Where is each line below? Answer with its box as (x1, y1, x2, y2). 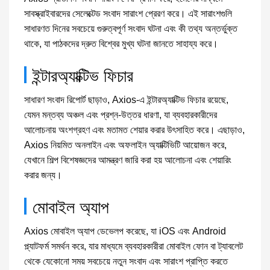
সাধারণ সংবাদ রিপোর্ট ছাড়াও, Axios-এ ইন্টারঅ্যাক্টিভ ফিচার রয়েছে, (24, 95, 228, 105)
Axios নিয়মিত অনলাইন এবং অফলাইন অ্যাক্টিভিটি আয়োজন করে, (24, 140, 227, 150)
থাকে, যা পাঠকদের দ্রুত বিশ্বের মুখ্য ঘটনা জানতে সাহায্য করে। (24, 39, 218, 49)
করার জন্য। (24, 170, 62, 180)
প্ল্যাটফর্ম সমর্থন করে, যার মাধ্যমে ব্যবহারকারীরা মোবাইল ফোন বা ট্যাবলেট (24, 241, 243, 251)
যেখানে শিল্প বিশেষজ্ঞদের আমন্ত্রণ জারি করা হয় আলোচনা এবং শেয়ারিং (24, 155, 231, 165)
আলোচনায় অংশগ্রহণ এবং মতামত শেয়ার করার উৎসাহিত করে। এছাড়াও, (24, 125, 245, 135)
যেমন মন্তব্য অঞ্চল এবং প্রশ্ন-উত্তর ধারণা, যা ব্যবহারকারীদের (24, 110, 217, 120)
